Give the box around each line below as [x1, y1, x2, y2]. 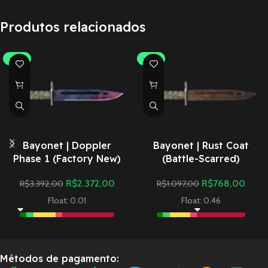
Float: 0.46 [181, 194, 221, 206]
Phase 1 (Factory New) [13, 152, 121, 165]
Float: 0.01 [48, 194, 86, 206]
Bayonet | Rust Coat [153, 139, 249, 151]
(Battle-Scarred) [162, 152, 240, 165]
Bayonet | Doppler [23, 139, 111, 151]
